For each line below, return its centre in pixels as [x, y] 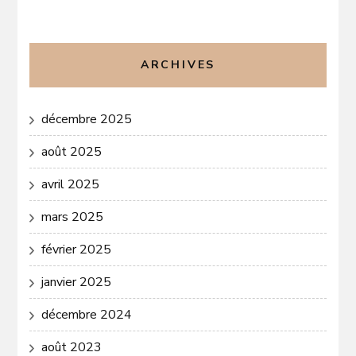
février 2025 [77, 250]
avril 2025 [71, 185]
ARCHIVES [178, 65]
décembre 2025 [87, 120]
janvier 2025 [77, 282]
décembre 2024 [87, 315]
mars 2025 [73, 217]
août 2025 [72, 152]
